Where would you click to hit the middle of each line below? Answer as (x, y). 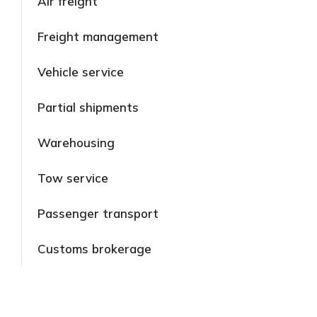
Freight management (98, 36)
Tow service (73, 178)
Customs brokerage (94, 249)
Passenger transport (98, 213)
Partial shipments (88, 107)
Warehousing (76, 143)
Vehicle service (81, 72)
